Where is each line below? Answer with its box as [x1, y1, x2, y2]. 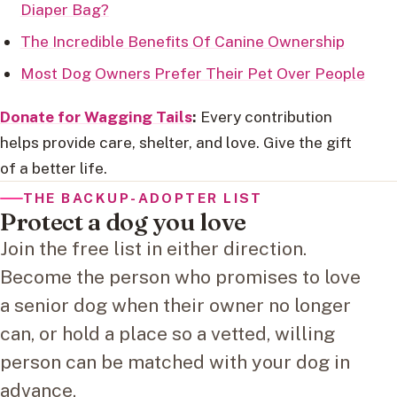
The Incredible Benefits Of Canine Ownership [19, 31, 345, 51]
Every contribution [197, 106, 332, 126]
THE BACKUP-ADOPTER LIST [22, 190, 263, 206]
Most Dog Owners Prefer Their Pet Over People [19, 63, 365, 82]
